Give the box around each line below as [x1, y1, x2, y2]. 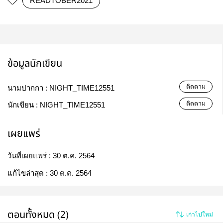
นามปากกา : [7, 84, 49, 93]
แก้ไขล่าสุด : [7, 169, 50, 178]
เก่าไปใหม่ [186, 211, 213, 218]
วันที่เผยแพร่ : [7, 151, 53, 160]
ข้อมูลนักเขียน [7, 56, 62, 72]
